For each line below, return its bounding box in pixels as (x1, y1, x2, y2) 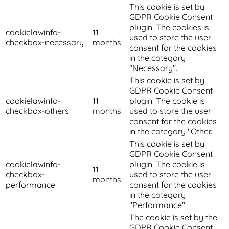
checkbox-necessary (6, 37, 84, 48)
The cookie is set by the (129, 212, 217, 222)
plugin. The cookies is (129, 21, 209, 32)
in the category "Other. (129, 126, 212, 136)
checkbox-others (6, 105, 69, 116)
